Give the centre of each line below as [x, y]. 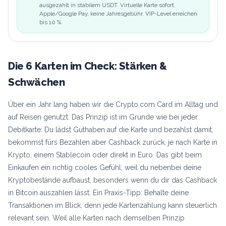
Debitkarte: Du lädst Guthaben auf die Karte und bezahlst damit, [111, 130]
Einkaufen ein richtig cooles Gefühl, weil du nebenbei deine [105, 168]
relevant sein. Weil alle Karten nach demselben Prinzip [96, 218]
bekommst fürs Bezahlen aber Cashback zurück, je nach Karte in [113, 143]
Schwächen [37, 82]
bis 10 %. [51, 22]
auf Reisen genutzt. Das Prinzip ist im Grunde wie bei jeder [103, 117]
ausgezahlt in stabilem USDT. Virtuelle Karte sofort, [107, 5]
